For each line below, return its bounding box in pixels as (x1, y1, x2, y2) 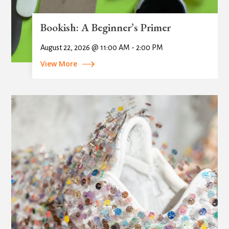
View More (40, 58, 77, 68)
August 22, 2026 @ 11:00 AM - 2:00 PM (40, 43, 163, 52)
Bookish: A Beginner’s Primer (40, 20, 171, 34)
